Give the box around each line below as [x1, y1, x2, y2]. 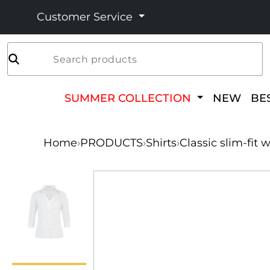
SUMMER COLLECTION [64, 92, 195, 104]
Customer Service [37, 10, 136, 24]
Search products [53, 53, 137, 65]
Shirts [146, 136, 177, 149]
